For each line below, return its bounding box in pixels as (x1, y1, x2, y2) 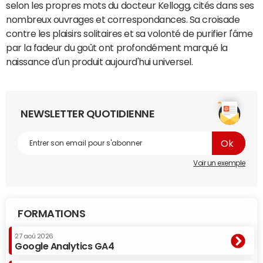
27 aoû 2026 (15, 233, 53, 240)
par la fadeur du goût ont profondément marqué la (6, 43, 228, 53)
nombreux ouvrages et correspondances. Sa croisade (6, 15, 240, 25)
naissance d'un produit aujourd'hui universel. (6, 57, 193, 67)
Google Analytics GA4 (15, 241, 114, 251)
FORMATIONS (18, 208, 86, 220)
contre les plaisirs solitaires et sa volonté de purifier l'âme (6, 29, 253, 39)
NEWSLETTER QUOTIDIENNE (21, 109, 155, 120)
